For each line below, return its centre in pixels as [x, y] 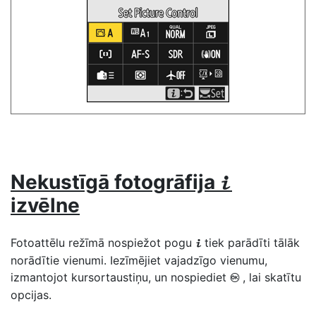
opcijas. [31, 295]
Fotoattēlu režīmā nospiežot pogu [103, 243]
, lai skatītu [272, 277]
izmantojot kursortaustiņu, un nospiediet [120, 277]
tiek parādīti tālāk [252, 243]
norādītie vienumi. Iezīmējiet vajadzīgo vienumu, [139, 260]
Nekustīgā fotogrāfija [115, 182]
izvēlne [45, 205]
